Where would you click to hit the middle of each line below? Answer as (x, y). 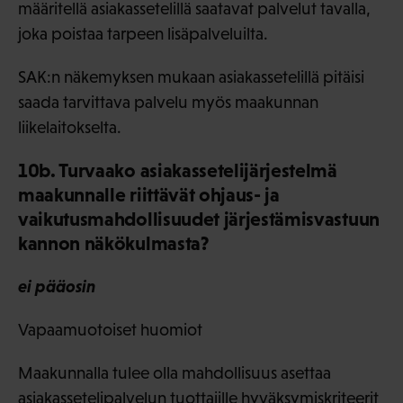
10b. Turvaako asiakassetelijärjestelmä (178, 171)
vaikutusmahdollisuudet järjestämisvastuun (199, 219)
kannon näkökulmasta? (114, 244)
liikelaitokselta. (70, 128)
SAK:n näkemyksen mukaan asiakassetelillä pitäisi (191, 77)
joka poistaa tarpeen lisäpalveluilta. (143, 34)
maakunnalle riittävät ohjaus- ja (149, 195)
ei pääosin (57, 287)
